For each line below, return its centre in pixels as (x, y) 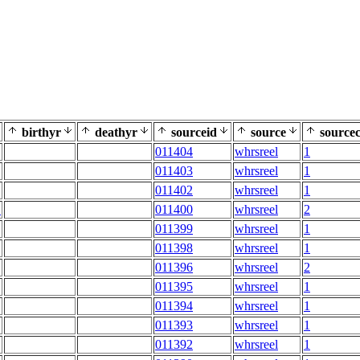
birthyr (40, 132)
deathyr (115, 132)
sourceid (192, 132)
